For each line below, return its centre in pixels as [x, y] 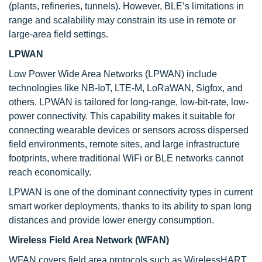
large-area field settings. [58, 34]
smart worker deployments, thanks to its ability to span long [130, 206]
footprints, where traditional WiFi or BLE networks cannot [126, 158]
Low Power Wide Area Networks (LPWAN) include [113, 74]
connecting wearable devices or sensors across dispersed [129, 130]
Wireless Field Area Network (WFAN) [89, 240]
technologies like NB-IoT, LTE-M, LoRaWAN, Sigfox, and [126, 88]
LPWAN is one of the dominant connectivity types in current [131, 192]
